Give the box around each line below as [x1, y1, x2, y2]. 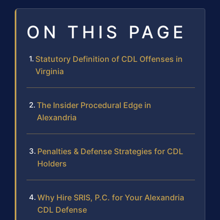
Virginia [35, 66, 64, 77]
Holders [37, 159, 67, 169]
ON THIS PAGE [27, 22, 187, 43]
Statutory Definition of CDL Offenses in [35, 54, 183, 64]
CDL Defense [37, 205, 87, 215]
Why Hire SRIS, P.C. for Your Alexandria [37, 192, 184, 203]
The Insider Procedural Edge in [37, 100, 151, 110]
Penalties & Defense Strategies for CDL [37, 146, 183, 157]
